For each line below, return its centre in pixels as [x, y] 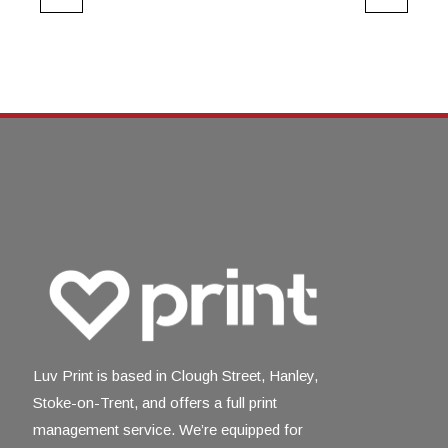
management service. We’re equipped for [168, 430]
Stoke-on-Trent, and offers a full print [155, 403]
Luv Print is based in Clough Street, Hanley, [175, 376]
